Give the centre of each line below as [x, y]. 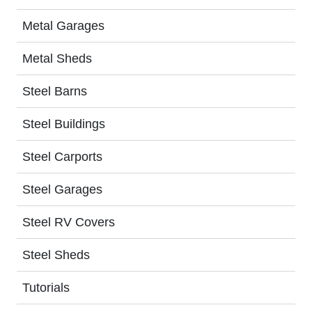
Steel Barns [55, 91]
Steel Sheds [56, 255]
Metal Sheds [57, 58]
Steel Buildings [64, 124]
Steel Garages [62, 189]
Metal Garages [63, 26]
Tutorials [46, 288]
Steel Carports [62, 157]
